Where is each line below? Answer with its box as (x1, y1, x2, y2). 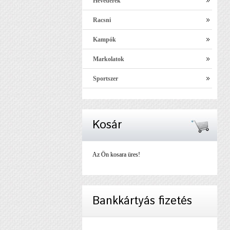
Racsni (93, 16, 111, 24)
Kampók (93, 36, 116, 44)
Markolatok (93, 55, 124, 63)
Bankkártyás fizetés (92, 193, 192, 209)
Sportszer (93, 75, 118, 83)
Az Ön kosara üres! (92, 150, 140, 158)
